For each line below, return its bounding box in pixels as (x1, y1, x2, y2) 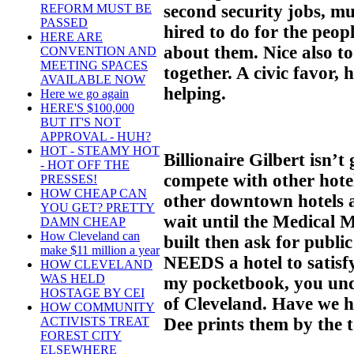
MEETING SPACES (40, 58, 148, 73)
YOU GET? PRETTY (40, 201, 155, 215)
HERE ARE (40, 30, 103, 44)
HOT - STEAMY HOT (40, 144, 160, 158)
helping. (164, 83, 226, 104)
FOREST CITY (40, 329, 122, 343)
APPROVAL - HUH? (40, 130, 151, 144)
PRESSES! (40, 172, 97, 186)
